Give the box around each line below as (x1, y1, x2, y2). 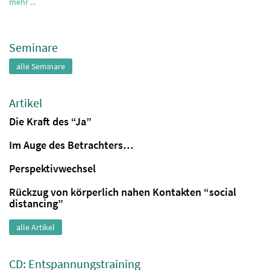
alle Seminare (16, 61, 65, 72)
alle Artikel (16, 222, 55, 233)
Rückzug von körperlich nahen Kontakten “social (9, 185, 236, 199)
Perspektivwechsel (9, 162, 96, 175)
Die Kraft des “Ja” (9, 115, 92, 128)
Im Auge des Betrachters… (9, 138, 133, 152)
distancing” (9, 196, 63, 210)
